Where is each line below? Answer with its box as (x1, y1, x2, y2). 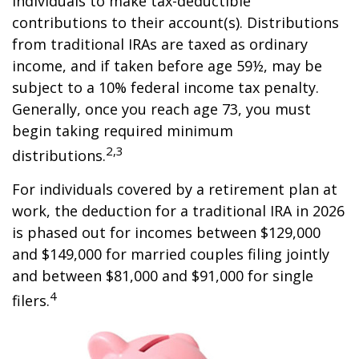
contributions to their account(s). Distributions (12, 13, 339, 32)
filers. (12, 291, 50, 310)
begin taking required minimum (12, 121, 233, 140)
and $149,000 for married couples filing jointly (12, 244, 329, 264)
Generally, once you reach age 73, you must (12, 99, 311, 119)
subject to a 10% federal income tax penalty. (12, 78, 319, 97)
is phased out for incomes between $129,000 (12, 223, 321, 242)
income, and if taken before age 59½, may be (12, 56, 322, 75)
